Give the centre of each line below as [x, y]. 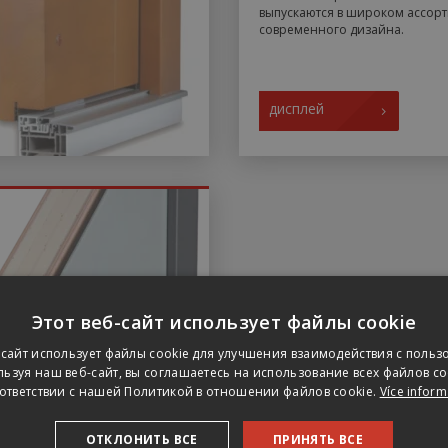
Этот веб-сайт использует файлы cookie [224, 321]
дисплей [296, 109]
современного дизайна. [331, 30]
